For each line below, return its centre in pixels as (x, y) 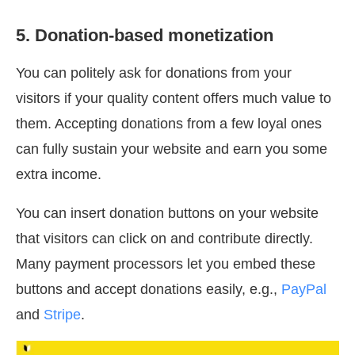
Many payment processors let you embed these (166, 264)
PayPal (304, 290)
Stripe (62, 315)
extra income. (59, 175)
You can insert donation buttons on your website (167, 214)
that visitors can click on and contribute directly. (164, 239)
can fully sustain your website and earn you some (172, 149)
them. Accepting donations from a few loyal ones (169, 124)
